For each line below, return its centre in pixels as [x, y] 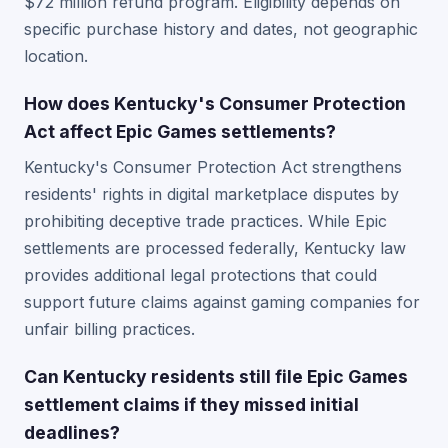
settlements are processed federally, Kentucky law [215, 248]
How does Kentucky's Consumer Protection [215, 103]
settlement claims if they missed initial [191, 404]
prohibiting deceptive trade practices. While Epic [205, 221]
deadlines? [72, 432]
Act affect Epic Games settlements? [180, 131]
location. [56, 56]
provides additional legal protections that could [200, 275]
